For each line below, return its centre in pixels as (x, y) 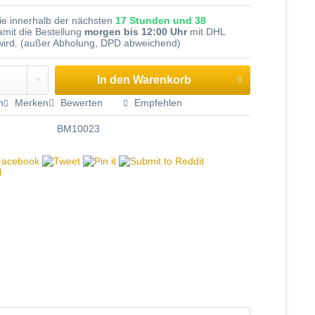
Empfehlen (157, 103)
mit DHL (207, 32)
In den (114, 80)
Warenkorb (162, 80)
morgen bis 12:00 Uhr (136, 32)
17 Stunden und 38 (161, 20)
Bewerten (82, 103)
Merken (32, 103)
